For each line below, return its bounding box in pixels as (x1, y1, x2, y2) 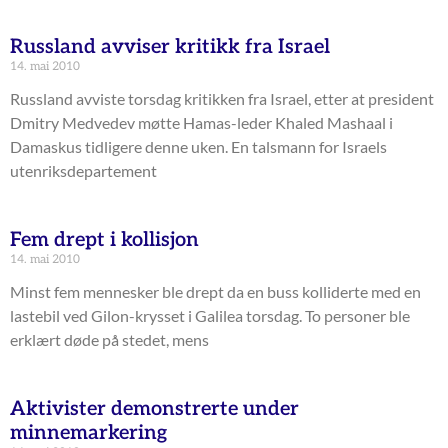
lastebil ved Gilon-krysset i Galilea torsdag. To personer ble (10, 306, 410, 326)
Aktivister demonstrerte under (10, 397, 299, 422)
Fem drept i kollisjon (10, 228, 199, 253)
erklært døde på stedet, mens (10, 330, 209, 350)
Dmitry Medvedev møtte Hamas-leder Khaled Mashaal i (10, 113, 393, 133)
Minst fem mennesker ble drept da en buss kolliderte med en (10, 282, 421, 302)
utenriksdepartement (10, 161, 157, 181)
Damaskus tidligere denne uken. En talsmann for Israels (10, 137, 387, 157)
